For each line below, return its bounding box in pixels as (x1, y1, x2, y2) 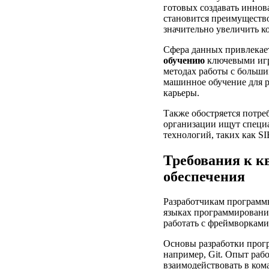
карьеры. (163, 87, 199, 98)
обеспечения (163, 168, 245, 184)
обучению (163, 55, 205, 65)
